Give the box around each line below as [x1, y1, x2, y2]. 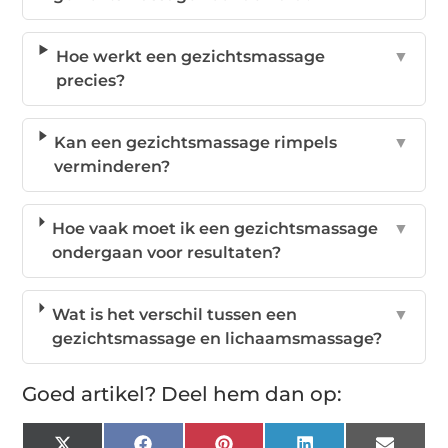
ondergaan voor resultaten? [52, 242, 282, 262]
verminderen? [54, 156, 171, 176]
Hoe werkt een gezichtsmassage [55, 46, 325, 66]
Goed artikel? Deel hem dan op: [22, 381, 343, 406]
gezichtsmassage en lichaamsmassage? [51, 328, 382, 348]
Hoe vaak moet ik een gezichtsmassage [52, 218, 379, 238]
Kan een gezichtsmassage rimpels [54, 132, 338, 152]
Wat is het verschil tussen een [51, 304, 297, 324]
